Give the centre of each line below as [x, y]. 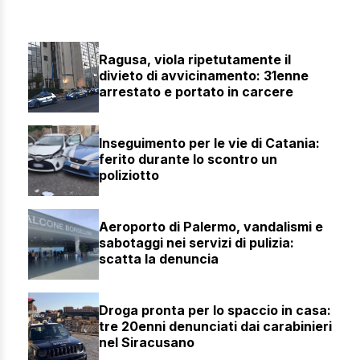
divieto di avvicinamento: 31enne [204, 76]
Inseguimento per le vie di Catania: [209, 143]
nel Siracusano [147, 343]
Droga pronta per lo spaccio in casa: [215, 311]
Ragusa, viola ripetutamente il [195, 60]
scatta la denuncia [159, 259]
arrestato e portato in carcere [196, 92]
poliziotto [129, 176]
